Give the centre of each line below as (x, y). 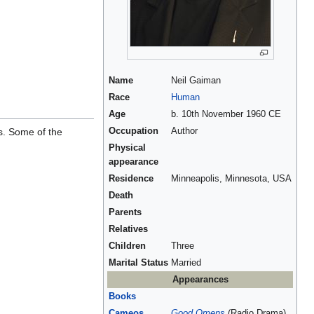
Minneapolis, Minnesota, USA (231, 179)
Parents (125, 213)
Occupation (134, 131)
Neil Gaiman (196, 81)
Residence (131, 179)
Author (184, 131)
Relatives (128, 230)
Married (186, 263)
